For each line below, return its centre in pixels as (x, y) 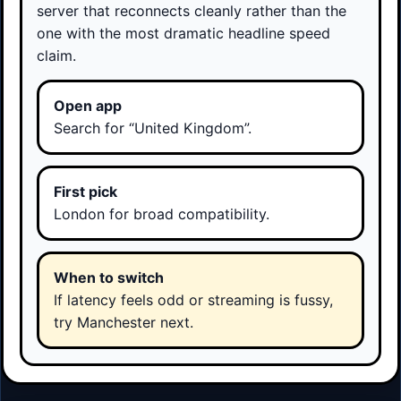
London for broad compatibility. (162, 214)
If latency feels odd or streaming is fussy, (193, 300)
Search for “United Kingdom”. (153, 128)
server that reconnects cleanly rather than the (192, 11)
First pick (85, 192)
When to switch (109, 278)
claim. (56, 56)
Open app (88, 106)
